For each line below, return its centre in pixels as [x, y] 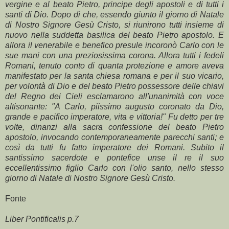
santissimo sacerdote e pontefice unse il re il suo [114, 157]
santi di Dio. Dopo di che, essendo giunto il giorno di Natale [114, 14]
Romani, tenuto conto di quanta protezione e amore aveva [114, 65]
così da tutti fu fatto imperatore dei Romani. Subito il [114, 147]
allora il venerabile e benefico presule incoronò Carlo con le [114, 45]
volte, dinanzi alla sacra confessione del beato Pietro [114, 127]
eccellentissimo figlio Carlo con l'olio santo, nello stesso [114, 168]
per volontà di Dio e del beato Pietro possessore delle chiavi [114, 86]
